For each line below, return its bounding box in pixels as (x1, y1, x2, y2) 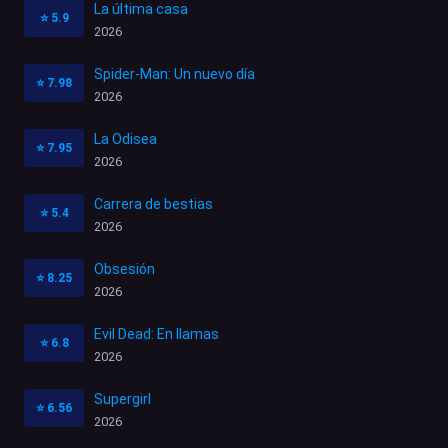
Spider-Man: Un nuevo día (94, 66, 255, 83)
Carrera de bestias (94, 196, 213, 213)
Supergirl (94, 391, 151, 408)
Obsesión (94, 261, 155, 278)
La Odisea (94, 131, 157, 148)
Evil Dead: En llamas (94, 326, 219, 343)
